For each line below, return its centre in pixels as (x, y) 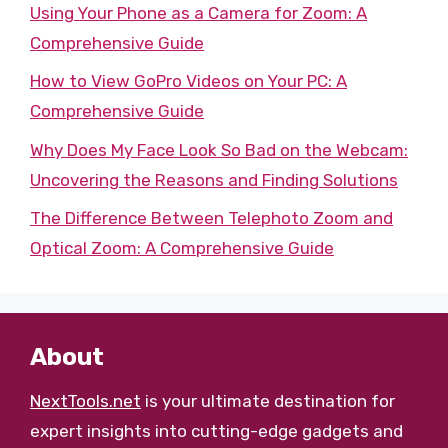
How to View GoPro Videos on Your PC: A (188, 81)
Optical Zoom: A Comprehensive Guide (182, 248)
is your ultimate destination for (268, 401)
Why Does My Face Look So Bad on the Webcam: (219, 149)
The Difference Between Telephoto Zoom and (211, 218)
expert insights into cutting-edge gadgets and (216, 431)
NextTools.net (85, 401)
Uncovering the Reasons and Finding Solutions (214, 179)
